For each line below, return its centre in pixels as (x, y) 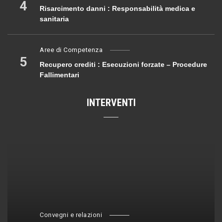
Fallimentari (59, 75)
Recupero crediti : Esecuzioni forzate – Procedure (123, 65)
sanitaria (54, 19)
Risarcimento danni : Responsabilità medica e (117, 9)
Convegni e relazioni (71, 215)
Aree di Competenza (71, 50)
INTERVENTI (111, 103)
